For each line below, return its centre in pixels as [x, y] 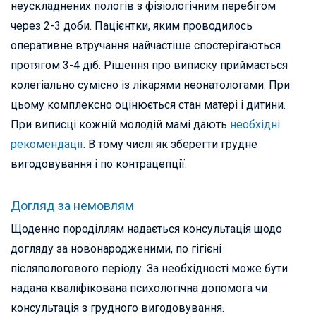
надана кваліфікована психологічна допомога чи [139, 288]
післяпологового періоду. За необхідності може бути [149, 269]
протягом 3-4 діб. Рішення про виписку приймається [149, 66]
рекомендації [47, 145]
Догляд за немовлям [72, 206]
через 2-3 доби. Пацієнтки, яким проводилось [132, 26]
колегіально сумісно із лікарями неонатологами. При [150, 85]
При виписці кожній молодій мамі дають [120, 125]
